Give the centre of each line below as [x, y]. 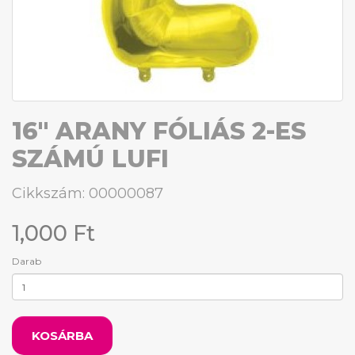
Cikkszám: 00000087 [88, 193]
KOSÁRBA [62, 336]
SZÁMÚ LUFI [90, 159]
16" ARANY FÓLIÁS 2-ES [159, 131]
